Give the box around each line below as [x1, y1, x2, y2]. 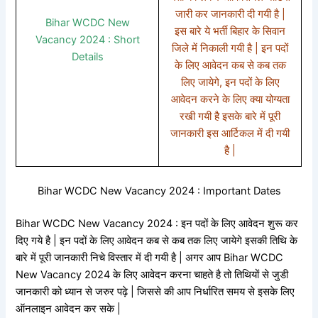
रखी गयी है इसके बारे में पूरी [180, 109, 281, 123]
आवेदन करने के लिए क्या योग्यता [170, 92, 290, 106]
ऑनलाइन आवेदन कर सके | [16, 302, 121, 315]
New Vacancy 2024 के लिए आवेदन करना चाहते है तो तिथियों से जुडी [16, 268, 289, 281]
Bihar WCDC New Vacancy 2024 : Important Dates [37, 184, 281, 197]
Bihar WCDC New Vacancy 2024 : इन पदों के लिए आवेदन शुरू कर [16, 216, 299, 230]
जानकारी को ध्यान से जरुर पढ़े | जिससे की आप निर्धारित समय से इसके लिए [16, 285, 295, 298]
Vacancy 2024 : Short [35, 33, 140, 46]
